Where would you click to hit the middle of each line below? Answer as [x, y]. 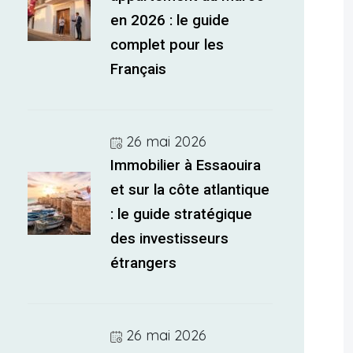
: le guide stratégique [182, 214]
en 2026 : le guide [170, 20]
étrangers [144, 263]
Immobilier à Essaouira [186, 165]
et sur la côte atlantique [190, 190]
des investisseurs [170, 239]
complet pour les [167, 45]
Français [139, 69]
